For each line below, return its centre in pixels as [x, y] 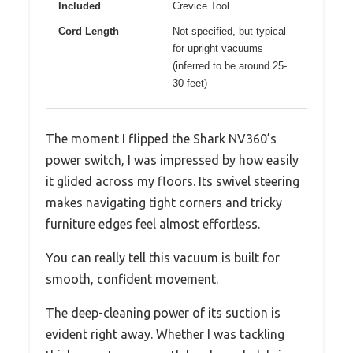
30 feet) [190, 84]
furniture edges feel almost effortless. [153, 224]
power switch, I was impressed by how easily [172, 160]
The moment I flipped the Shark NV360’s [161, 139]
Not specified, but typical [229, 32]
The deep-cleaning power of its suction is [163, 313]
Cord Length [89, 32]
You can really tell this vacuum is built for [163, 258]
